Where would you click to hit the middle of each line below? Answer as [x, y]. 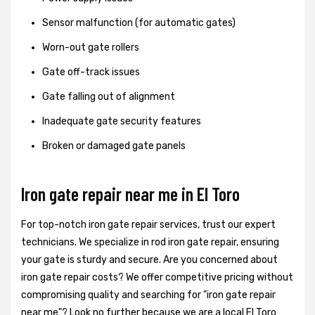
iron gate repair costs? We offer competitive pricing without [157, 277]
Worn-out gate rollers [91, 47]
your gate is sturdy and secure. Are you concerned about [149, 259]
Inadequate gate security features [122, 121]
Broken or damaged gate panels [114, 146]
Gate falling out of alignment [109, 96]
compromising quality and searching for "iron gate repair [148, 295]
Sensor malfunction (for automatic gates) [139, 22]
